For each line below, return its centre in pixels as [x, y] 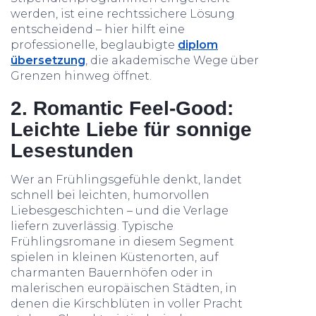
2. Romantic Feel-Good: [122, 108]
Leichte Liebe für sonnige [131, 129]
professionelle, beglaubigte [94, 45]
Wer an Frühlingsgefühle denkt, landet [126, 180]
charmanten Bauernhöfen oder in [112, 273]
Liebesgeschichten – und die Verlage [120, 211]
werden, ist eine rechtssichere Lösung [123, 14]
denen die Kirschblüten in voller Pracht [127, 304]
